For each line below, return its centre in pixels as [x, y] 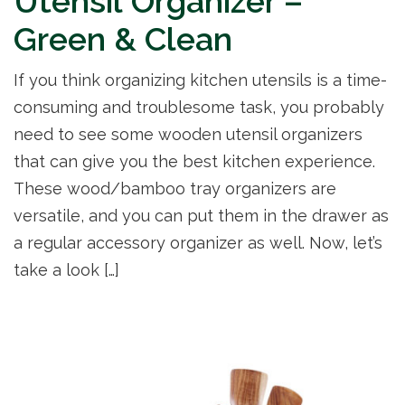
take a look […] [66, 270]
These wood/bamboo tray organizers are [175, 189]
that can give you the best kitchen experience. [194, 162]
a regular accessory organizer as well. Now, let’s [198, 243]
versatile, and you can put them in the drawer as [201, 216]
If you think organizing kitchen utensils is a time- [200, 80]
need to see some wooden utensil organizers [188, 135]
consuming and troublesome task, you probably [199, 108]
